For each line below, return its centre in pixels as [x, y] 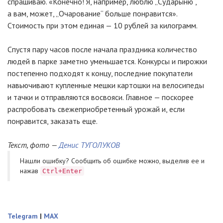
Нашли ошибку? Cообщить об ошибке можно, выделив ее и [112, 161]
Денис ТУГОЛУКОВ [89, 145]
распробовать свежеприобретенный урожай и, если [96, 109]
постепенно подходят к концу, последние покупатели [100, 73]
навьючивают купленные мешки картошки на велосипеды [106, 85]
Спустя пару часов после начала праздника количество [102, 49]
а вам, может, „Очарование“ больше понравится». [92, 13]
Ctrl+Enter [62, 171]
